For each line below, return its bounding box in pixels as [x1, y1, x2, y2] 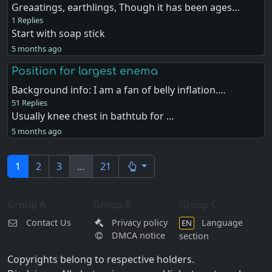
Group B [93, 198, 132, 212]
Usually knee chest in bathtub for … [12, 109, 175, 123]
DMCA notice [111, 229, 165, 241]
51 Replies [12, 97, 48, 109]
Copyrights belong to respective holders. [7, 253, 194, 267]
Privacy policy [111, 216, 168, 228]
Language [202, 216, 243, 228]
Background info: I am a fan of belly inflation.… [12, 83, 226, 97]
